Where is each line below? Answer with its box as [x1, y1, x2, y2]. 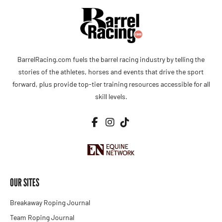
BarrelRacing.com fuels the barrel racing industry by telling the [17, 55, 205, 64]
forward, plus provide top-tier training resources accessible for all [12, 80, 210, 89]
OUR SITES [10, 176, 39, 189]
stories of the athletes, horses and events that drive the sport [18, 67, 204, 76]
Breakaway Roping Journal [10, 198, 90, 207]
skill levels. [95, 92, 127, 101]
